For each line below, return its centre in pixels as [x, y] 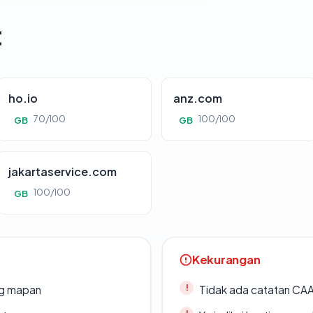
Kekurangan [226, 259]
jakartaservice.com [62, 171]
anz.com [198, 98]
